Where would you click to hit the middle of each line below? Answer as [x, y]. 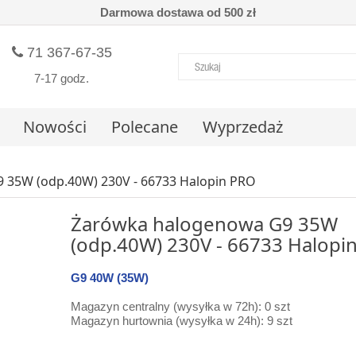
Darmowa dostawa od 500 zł [178, 12]
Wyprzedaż [243, 127]
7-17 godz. [62, 78]
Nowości [55, 127]
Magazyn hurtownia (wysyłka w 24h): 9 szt [182, 321]
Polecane [145, 127]
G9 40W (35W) [110, 278]
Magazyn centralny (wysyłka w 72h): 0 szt [180, 306]
